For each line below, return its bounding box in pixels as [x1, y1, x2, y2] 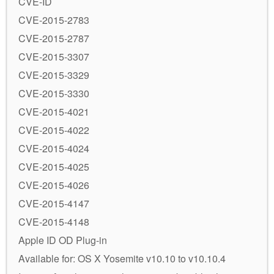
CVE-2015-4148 [18, 214, 89, 229]
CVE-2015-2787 [18, 31, 89, 45]
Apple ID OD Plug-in [18, 232, 107, 247]
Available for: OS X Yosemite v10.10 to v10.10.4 [18, 251, 226, 265]
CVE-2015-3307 [18, 49, 89, 64]
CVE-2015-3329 [18, 67, 89, 82]
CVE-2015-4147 [18, 196, 89, 210]
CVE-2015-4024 [18, 141, 89, 155]
